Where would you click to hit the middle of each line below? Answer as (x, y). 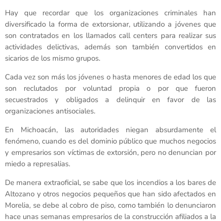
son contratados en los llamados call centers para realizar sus (110, 35)
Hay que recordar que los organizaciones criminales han (110, 13)
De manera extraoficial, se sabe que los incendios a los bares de (110, 182)
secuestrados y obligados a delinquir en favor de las (110, 99)
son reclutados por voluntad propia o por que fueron (110, 88)
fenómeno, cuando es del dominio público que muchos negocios (110, 141)
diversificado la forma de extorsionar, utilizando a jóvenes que (110, 24)
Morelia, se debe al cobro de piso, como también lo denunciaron (110, 205)
